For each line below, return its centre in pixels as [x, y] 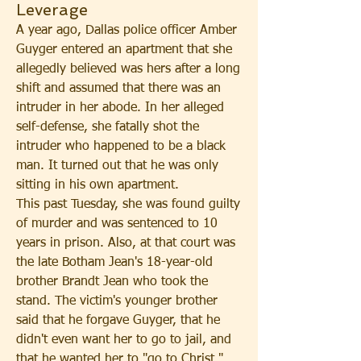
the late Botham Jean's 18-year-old [114, 263]
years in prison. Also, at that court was [126, 243]
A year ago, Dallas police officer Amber [127, 31]
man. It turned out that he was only [117, 166]
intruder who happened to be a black [121, 147]
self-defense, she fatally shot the [108, 127]
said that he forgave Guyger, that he [118, 321]
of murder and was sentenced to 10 [117, 224]
